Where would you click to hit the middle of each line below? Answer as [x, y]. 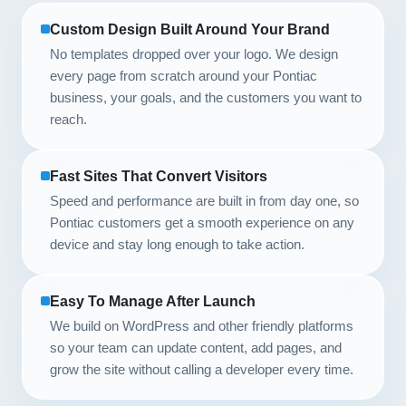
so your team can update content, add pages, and [196, 348]
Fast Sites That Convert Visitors [159, 176]
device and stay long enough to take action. [177, 244]
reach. [68, 119]
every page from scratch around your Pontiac [184, 76]
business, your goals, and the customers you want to [206, 97]
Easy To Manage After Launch [153, 301]
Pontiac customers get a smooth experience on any [202, 222]
